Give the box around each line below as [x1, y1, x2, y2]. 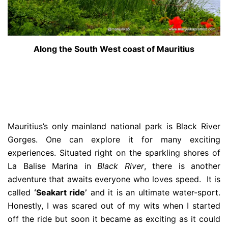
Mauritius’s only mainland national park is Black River [8, 121, 220, 132]
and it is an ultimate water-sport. [87, 187, 220, 198]
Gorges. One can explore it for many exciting [8, 134, 220, 145]
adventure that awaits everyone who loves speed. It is [8, 174, 220, 185]
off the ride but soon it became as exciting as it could [8, 214, 220, 224]
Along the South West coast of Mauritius [34, 44, 194, 54]
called [8, 187, 34, 198]
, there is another [144, 161, 220, 172]
